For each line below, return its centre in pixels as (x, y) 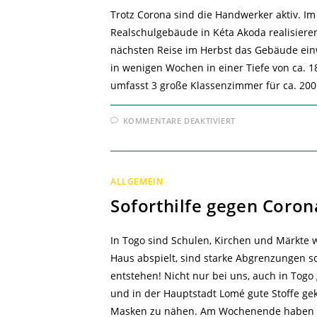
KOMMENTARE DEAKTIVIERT (179, 121)
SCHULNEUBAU (273, 129)
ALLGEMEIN (137, 182)
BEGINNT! (259, 139)
